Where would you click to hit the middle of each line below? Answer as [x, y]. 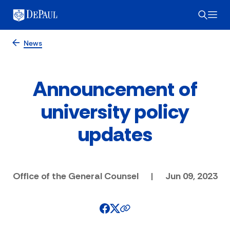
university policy [115, 111]
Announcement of [115, 89]
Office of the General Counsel [75, 176]
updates [115, 134]
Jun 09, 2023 [191, 176]
